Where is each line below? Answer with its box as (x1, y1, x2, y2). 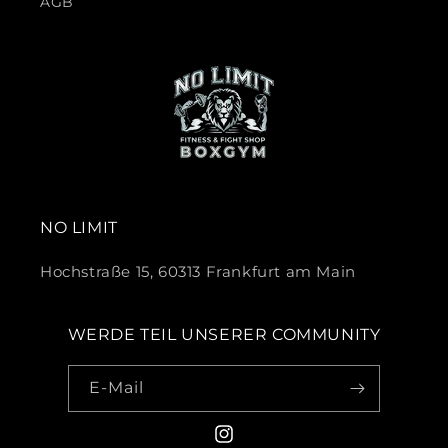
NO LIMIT (40, 218, 118, 238)
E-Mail (88, 378, 144, 398)
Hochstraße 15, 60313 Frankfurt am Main (40, 262, 356, 282)
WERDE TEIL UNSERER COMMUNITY (67, 325, 381, 345)
